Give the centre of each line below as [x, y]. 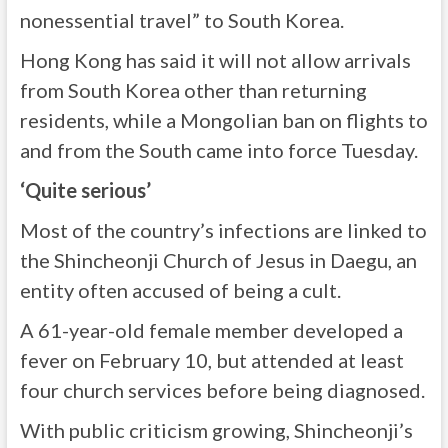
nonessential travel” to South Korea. [181, 20]
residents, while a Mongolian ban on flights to [223, 120]
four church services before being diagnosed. [222, 390]
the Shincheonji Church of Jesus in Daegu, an [218, 260]
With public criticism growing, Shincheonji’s [216, 430]
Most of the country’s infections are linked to [223, 230]
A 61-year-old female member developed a [211, 330]
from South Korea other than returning [193, 90]
